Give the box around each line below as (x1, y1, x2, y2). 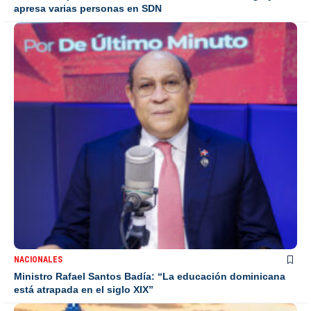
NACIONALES (14, 254, 62, 264)
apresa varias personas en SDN (14, 3, 162, 15)
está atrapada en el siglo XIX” (14, 283, 153, 295)
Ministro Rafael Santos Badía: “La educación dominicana (14, 270, 285, 282)
